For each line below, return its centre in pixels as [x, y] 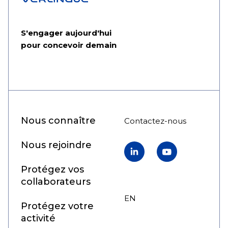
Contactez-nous [155, 121]
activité [38, 219]
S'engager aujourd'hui [66, 33]
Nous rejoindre [56, 145]
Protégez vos [52, 170]
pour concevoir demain [69, 45]
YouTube [173, 147]
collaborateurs [56, 182]
